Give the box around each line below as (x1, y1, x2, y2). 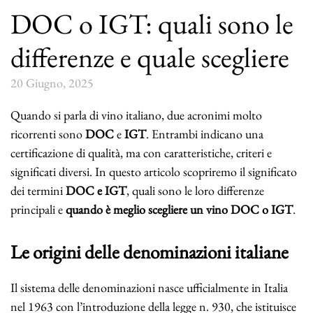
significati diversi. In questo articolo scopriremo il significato (10, 163, 297, 180)
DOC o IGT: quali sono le (10, 6, 293, 43)
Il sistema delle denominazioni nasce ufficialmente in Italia (10, 279, 288, 296)
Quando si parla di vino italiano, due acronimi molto (10, 107, 262, 124)
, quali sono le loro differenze (126, 182, 264, 199)
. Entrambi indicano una (146, 126, 263, 143)
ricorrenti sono (10, 126, 85, 143)
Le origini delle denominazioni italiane (10, 240, 289, 265)
